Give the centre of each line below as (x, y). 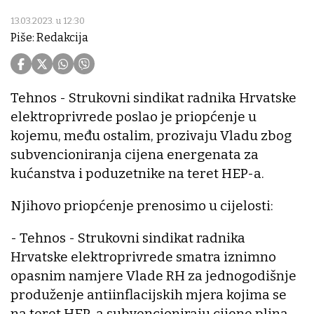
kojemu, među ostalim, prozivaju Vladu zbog (151, 136)
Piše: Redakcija (49, 38)
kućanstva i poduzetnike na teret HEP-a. (137, 174)
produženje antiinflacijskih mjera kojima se (149, 295)
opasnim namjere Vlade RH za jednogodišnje (153, 276)
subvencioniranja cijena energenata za (135, 155)
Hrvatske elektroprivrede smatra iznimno (143, 257)
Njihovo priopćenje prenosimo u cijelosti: (142, 206)
